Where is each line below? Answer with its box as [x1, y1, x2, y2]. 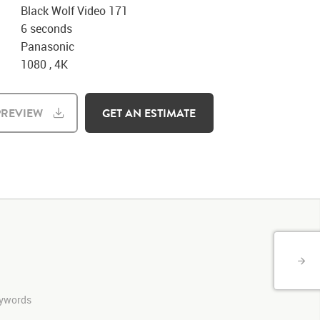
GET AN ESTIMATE [102, 105, 196, 121]
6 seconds [21, 21, 73, 36]
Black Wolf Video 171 [21, 3, 129, 19]
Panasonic [21, 39, 75, 54]
